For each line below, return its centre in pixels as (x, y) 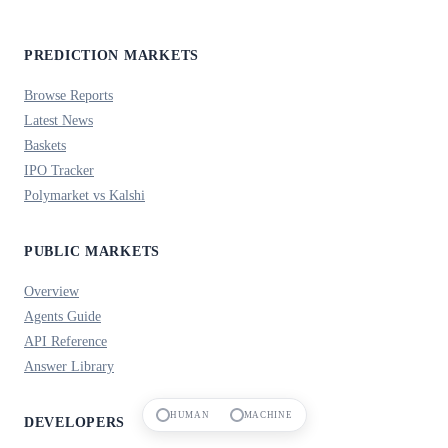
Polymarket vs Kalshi (84, 194)
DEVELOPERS (75, 421)
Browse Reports (68, 94)
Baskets (45, 144)
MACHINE (268, 415)
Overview (51, 290)
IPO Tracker (59, 169)
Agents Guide (62, 315)
